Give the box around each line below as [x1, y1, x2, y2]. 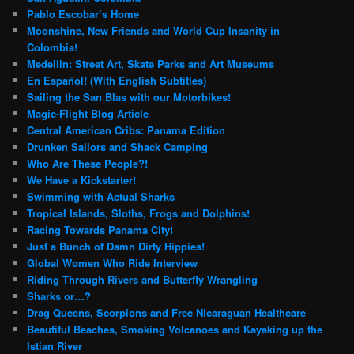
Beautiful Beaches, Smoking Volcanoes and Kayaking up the [27, 322, 323, 337]
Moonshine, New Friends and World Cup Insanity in [27, 23, 281, 39]
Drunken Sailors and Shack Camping [27, 139, 209, 155]
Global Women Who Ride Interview [27, 255, 198, 271]
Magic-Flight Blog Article [27, 106, 149, 122]
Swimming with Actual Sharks [27, 189, 175, 205]
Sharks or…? [27, 288, 92, 304]
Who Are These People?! [27, 156, 149, 171]
